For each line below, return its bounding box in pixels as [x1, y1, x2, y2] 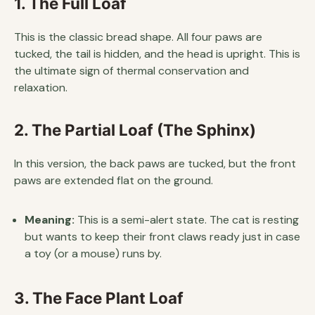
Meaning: [25, 212, 75, 227]
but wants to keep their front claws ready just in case [25, 229, 300, 244]
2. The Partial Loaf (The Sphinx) [14, 120, 256, 139]
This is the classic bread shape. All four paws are [14, 29, 262, 44]
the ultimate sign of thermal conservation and [14, 63, 249, 78]
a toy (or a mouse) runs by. [25, 245, 162, 261]
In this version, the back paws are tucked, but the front [14, 155, 296, 171]
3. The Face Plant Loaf [14, 288, 184, 307]
